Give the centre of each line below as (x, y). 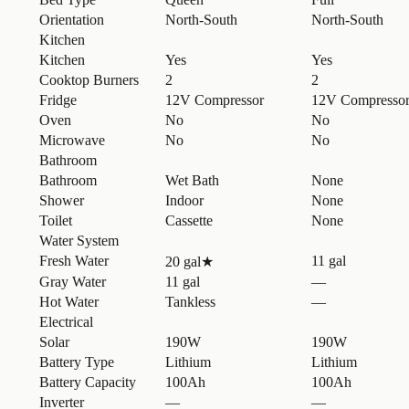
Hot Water (69, 301)
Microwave (72, 140)
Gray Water (73, 281)
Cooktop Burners (89, 79)
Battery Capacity (88, 382)
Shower (62, 200)
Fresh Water (74, 260)
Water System (79, 240)
